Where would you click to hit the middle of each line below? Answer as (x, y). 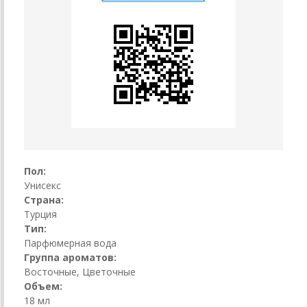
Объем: (43, 286)
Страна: (44, 199)
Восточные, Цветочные (80, 271)
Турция (40, 214)
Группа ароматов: (70, 257)
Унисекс (42, 185)
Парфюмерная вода (70, 243)
